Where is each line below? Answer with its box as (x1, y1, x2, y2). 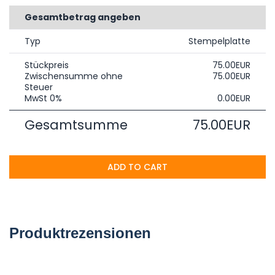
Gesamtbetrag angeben (25, 10, 141, 23)
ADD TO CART (107, 160, 168, 173)
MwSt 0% (25, 91, 62, 104)
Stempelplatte (188, 34, 250, 47)
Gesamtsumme (25, 115, 128, 134)
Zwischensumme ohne (25, 69, 123, 82)
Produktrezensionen (9, 224, 151, 241)
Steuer (25, 80, 53, 93)
